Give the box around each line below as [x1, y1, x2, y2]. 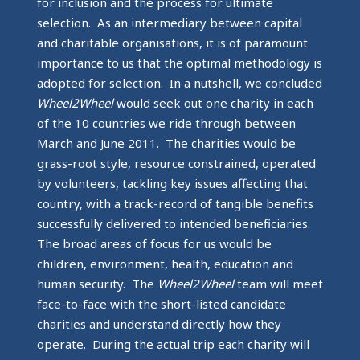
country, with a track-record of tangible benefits [36, 194, 313, 211]
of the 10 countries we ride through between [36, 114, 296, 131]
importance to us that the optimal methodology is [36, 54, 322, 71]
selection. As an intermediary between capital [36, 14, 302, 31]
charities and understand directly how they [36, 315, 281, 332]
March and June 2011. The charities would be [36, 134, 296, 151]
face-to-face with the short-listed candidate [36, 295, 286, 312]
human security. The [36, 275, 154, 292]
